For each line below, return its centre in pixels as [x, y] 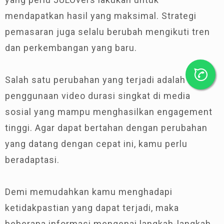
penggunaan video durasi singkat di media [98, 95]
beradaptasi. [32, 159]
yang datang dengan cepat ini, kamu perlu [96, 143]
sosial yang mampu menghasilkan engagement [109, 111]
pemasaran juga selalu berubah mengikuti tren [107, 31]
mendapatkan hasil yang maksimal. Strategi [101, 15]
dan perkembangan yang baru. [71, 47]
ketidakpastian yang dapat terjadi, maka [92, 207]
